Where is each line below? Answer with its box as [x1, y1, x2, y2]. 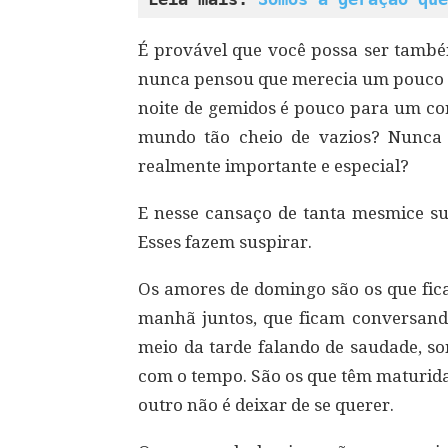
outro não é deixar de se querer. [138, 395, 394, 415]
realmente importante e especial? [138, 156, 409, 176]
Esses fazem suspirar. [138, 232, 312, 252]
